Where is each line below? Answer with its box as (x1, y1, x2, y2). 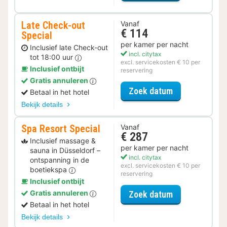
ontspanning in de (30, 156, 89, 165)
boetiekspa (30, 165, 69, 174)
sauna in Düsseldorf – (30, 146, 100, 155)
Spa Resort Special (21, 123, 100, 135)
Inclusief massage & (30, 136, 96, 145)
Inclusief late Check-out (30, 43, 108, 52)
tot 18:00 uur (30, 53, 75, 62)
